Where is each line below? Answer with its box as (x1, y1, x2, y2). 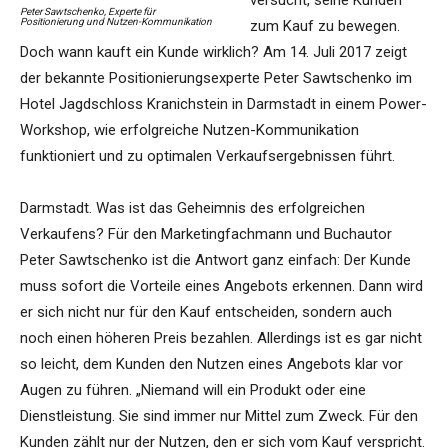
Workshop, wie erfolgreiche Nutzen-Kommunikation (20, 121, 359, 140)
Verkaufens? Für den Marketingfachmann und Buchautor (20, 225, 392, 244)
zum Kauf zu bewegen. (250, 17, 400, 36)
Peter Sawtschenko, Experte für (20, 6, 155, 18)
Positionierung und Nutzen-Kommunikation (20, 16, 212, 28)
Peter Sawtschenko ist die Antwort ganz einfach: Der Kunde (20, 251, 411, 270)
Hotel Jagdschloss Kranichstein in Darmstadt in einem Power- (20, 95, 427, 114)
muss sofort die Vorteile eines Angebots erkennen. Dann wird (20, 277, 423, 296)
